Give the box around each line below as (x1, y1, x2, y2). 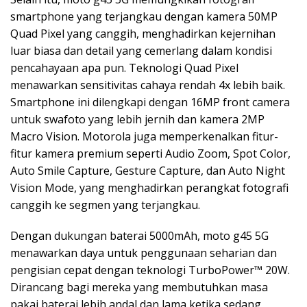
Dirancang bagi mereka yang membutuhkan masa (10, 279, 268, 295)
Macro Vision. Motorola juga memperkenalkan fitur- (10, 128, 278, 144)
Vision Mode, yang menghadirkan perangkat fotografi (10, 180, 288, 195)
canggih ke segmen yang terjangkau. (10, 197, 200, 212)
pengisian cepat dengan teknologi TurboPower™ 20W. (10, 262, 290, 278)
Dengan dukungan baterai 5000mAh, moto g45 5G (10, 228, 269, 243)
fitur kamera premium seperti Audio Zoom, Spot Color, (10, 145, 291, 161)
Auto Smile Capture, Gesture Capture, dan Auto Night (10, 162, 285, 178)
